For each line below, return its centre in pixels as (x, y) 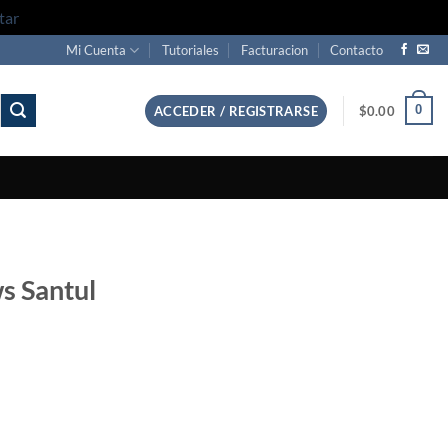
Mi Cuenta (96, 50)
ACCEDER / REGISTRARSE (236, 110)
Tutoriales (190, 50)
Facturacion (275, 50)
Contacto (357, 50)
